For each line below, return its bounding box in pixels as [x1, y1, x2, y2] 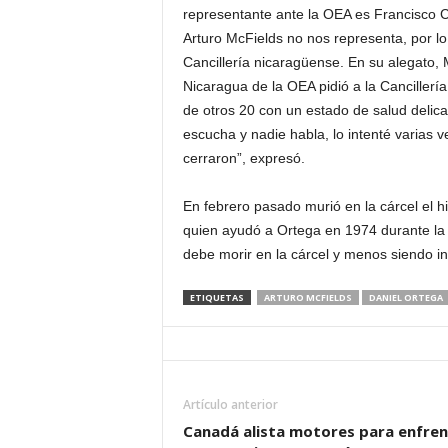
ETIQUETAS [189, 291, 244, 304]
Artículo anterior [182, 396, 278, 413]
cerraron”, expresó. [182, 150, 305, 166]
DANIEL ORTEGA [368, 291, 443, 304]
